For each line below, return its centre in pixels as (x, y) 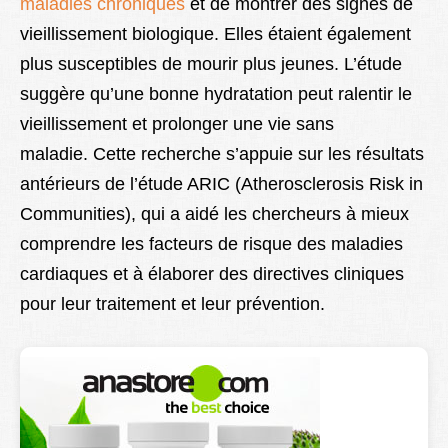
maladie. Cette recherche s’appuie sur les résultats (222, 154)
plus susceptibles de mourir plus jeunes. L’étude (211, 64)
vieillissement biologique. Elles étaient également (215, 34)
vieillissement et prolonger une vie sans (177, 124)
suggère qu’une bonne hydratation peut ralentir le (216, 94)
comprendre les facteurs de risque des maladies (211, 244)
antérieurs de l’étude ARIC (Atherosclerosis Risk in (221, 184)
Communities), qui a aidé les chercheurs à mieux (214, 214)
